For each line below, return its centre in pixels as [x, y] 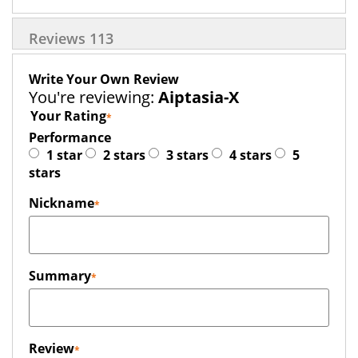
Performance [70, 137]
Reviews [59, 38]
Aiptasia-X [199, 97]
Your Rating [68, 116]
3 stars [187, 155]
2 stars [124, 155]
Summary [60, 276]
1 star [64, 155]
